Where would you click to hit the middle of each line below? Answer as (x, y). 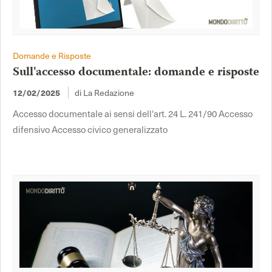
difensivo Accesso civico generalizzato (90, 130)
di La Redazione (104, 93)
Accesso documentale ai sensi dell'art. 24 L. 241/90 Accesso (133, 114)
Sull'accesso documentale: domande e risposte (136, 73)
